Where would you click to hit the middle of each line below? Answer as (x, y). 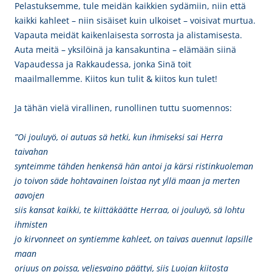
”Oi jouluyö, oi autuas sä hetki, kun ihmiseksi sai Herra (119, 137)
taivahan (31, 151)
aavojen (29, 195)
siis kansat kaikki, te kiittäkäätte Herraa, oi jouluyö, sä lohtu (130, 210)
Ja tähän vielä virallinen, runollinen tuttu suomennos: (123, 108)
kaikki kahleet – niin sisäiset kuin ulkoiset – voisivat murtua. (135, 20)
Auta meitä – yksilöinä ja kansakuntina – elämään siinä (125, 49)
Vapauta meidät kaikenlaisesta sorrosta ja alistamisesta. (128, 35)
